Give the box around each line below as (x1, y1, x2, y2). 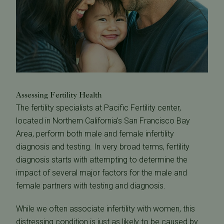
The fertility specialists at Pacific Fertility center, (16, 103, 181, 113)
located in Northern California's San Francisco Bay (16, 116, 190, 126)
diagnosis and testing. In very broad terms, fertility (16, 142, 189, 152)
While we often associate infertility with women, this (16, 204, 195, 214)
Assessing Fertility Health (16, 90, 102, 100)
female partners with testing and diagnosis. (16, 181, 165, 191)
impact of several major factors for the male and (16, 168, 187, 178)
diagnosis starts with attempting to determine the (16, 155, 187, 165)
